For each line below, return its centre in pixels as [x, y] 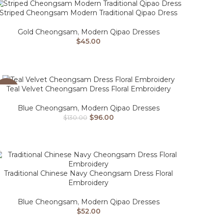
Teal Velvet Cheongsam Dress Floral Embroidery [88, 89]
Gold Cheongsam [47, 32]
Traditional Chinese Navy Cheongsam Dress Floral [88, 174]
